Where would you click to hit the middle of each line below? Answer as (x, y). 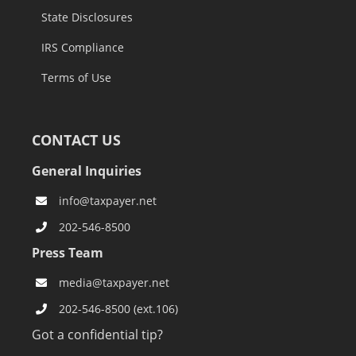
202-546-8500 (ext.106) (118, 308)
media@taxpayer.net (114, 282)
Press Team (68, 252)
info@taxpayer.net (107, 201)
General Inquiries (87, 171)
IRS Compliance (83, 48)
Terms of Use (76, 78)
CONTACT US (76, 140)
